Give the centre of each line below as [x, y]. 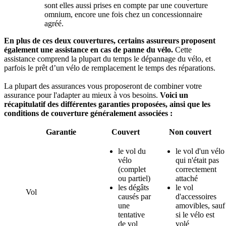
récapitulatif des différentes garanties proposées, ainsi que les [107, 104]
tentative [131, 215]
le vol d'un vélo [200, 151]
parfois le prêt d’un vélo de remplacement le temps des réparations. [110, 68]
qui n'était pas [197, 160]
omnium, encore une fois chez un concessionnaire [123, 14]
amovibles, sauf [200, 206]
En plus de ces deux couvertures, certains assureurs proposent [110, 41]
